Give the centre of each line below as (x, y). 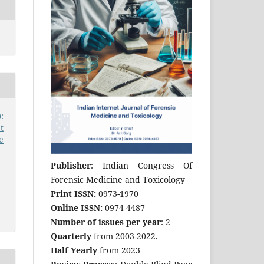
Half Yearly (74, 250)
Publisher (71, 165)
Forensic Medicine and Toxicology (118, 179)
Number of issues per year (106, 222)
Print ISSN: (73, 193)
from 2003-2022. (125, 236)
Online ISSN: (77, 207)
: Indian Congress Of (141, 165)
